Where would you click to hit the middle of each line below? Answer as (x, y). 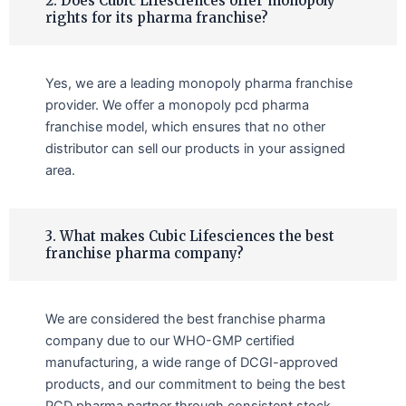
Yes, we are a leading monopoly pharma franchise (199, 83)
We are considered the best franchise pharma (185, 319)
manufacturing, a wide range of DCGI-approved (192, 362)
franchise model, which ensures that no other (185, 126)
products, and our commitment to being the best (195, 384)
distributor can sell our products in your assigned (195, 148)
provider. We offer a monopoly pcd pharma (177, 105)
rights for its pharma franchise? (157, 17)
